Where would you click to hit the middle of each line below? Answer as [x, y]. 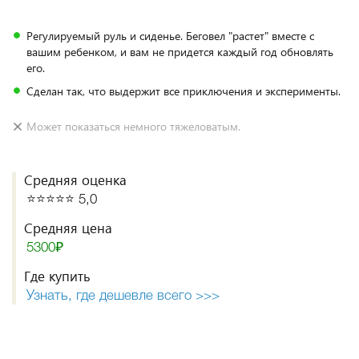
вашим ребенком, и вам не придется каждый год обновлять [180, 52]
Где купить [57, 276]
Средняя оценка [75, 180]
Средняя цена [68, 228]
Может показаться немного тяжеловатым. [133, 126]
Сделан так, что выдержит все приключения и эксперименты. [184, 91]
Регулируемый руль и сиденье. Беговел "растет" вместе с [170, 36]
